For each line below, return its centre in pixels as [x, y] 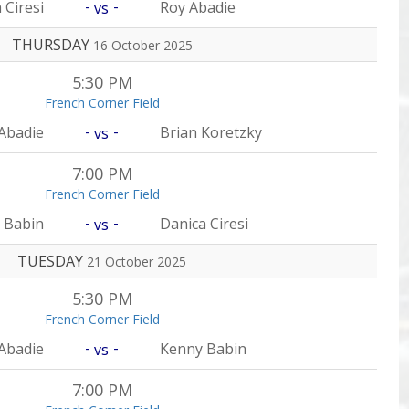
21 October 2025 [136, 262]
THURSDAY [52, 45]
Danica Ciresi [204, 224]
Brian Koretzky [211, 132]
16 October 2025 [142, 45]
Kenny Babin [204, 349]
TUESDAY [52, 261]
